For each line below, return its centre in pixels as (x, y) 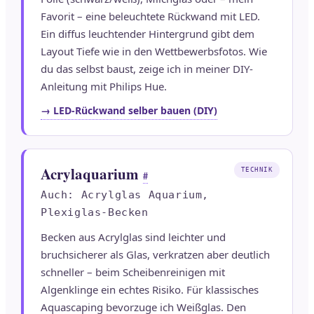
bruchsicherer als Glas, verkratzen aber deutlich (155, 255)
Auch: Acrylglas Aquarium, (125, 195)
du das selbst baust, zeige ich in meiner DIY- (147, 69)
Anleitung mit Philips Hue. (104, 87)
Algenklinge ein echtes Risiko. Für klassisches (150, 290)
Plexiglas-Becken (95, 213)
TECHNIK (257, 170)
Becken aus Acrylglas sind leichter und (133, 237)
